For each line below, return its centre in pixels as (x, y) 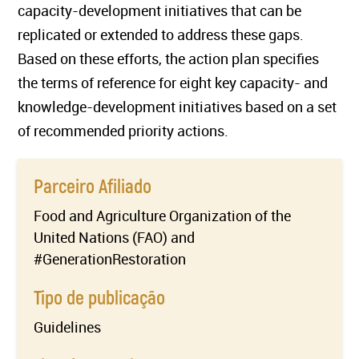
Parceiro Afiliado (93, 186)
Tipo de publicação (100, 297)
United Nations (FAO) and (115, 237)
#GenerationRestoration (110, 259)
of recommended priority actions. (123, 131)
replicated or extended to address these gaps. (161, 34)
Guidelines (68, 327)
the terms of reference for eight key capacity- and (173, 83)
